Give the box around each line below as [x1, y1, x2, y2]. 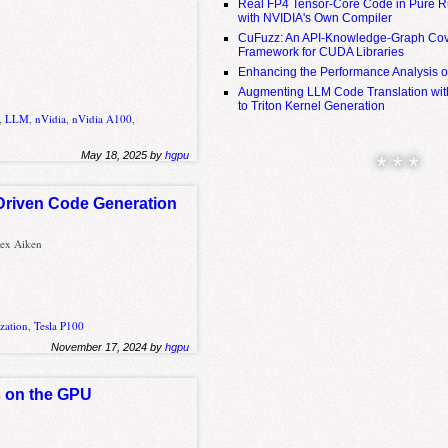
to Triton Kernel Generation [238, 98, 386, 113]
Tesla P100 [34, 317, 85, 333]
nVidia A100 [72, 111, 133, 127]
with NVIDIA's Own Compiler [238, 10, 393, 25]
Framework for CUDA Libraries [238, 44, 405, 59]
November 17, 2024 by [51, 340, 166, 353]
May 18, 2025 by [81, 149, 166, 162]
